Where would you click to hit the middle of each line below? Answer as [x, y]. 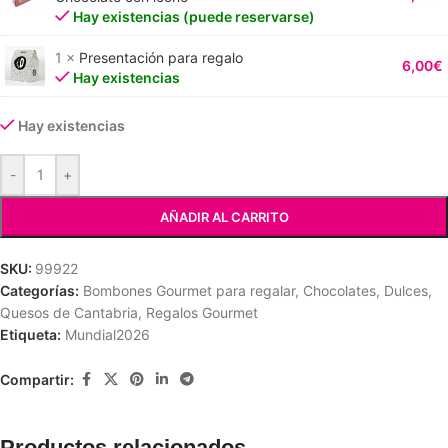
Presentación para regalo [161, 57]
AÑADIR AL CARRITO [224, 217]
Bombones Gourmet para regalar [189, 290]
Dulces [406, 290]
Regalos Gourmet [202, 312]
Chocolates [339, 290]
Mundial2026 [107, 334]
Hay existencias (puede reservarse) [194, 16]
